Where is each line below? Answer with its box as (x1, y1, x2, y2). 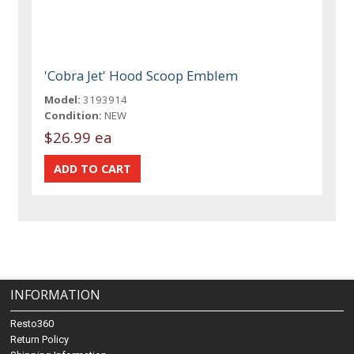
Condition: (44, 107, 103, 122)
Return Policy (10, 333, 70, 346)
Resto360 (10, 318, 55, 330)
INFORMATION (10, 286, 101, 304)
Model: (44, 92, 81, 107)
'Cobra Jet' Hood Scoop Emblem (44, 66, 239, 85)
